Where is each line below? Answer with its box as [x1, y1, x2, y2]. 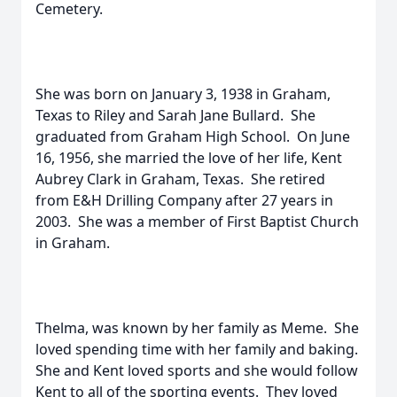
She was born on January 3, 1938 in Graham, [35, 84, 331, 104]
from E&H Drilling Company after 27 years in [35, 191, 333, 210]
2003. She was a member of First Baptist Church [35, 212, 359, 231]
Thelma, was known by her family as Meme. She [35, 318, 359, 338]
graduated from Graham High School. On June [35, 127, 350, 146]
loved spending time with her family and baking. [35, 339, 362, 359]
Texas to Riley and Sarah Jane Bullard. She [35, 105, 315, 125]
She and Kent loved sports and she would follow [35, 361, 358, 380]
